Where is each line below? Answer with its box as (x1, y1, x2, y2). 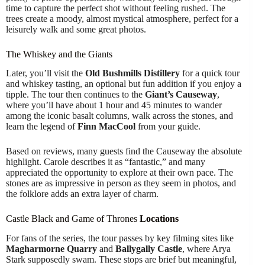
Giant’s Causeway (145, 89, 217, 100)
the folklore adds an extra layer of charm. (6, 189, 159, 199)
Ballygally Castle (115, 244, 182, 254)
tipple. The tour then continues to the (6, 89, 145, 100)
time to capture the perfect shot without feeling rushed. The (6, 2, 225, 13)
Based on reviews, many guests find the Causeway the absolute (6, 146, 242, 157)
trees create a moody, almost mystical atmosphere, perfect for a (6, 13, 238, 24)
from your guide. (135, 121, 201, 132)
